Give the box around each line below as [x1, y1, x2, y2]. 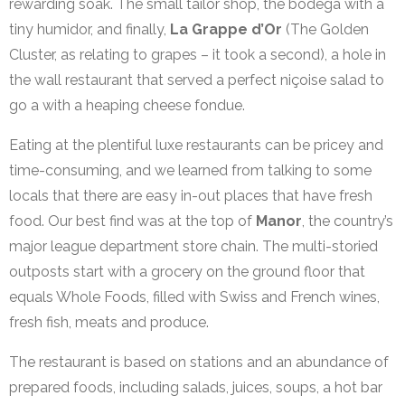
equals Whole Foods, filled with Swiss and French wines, [9, 288, 380, 306]
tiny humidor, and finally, [9, 21, 166, 39]
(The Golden [282, 21, 369, 39]
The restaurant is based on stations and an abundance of [9, 353, 389, 372]
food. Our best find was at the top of [9, 212, 256, 231]
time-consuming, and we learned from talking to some [9, 162, 372, 180]
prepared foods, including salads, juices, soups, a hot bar [9, 379, 382, 397]
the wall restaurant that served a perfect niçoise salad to [9, 71, 384, 89]
